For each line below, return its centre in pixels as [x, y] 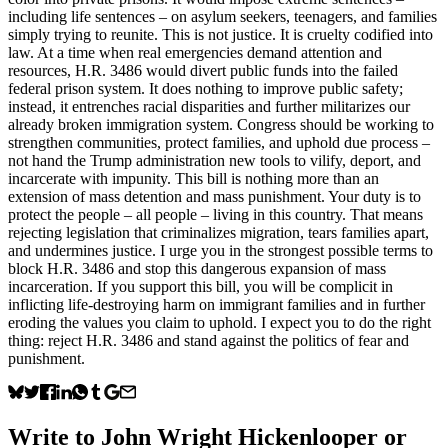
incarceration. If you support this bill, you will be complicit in [200, 286]
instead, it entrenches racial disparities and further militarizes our [209, 106]
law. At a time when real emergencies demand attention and [195, 52]
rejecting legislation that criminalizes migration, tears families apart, [218, 232]
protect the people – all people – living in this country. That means [215, 214]
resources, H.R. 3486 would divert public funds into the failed [203, 70]
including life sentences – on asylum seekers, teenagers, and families [222, 16]
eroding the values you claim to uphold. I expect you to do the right [219, 322]
